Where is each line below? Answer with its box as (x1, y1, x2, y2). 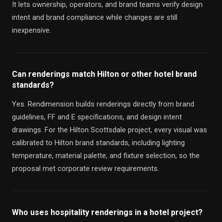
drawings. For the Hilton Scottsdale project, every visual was (12, 125, 207, 134)
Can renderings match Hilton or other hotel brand (12, 69, 197, 79)
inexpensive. (12, 26, 51, 35)
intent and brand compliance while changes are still (12, 13, 177, 22)
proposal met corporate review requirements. (12, 164, 159, 173)
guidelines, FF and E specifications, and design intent (12, 112, 182, 121)
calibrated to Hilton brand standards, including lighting (12, 138, 185, 147)
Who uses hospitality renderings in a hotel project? (12, 208, 203, 217)
